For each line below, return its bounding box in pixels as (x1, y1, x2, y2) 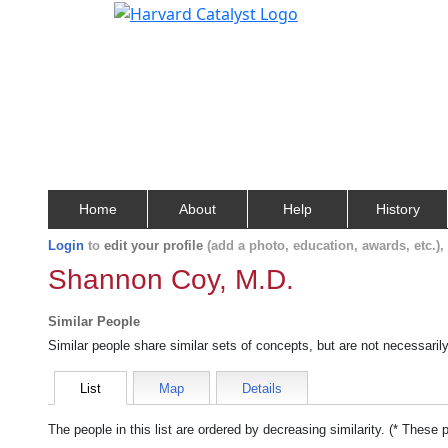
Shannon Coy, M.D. (48, 264, 294, 295)
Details (242, 381, 282, 396)
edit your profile (104, 238, 203, 253)
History (375, 201, 420, 217)
